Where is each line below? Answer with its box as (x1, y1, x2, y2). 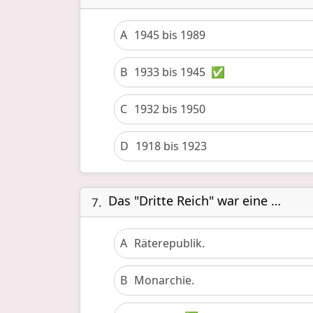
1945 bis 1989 (134, 27, 205, 43)
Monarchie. (134, 272, 194, 288)
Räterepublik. (134, 235, 205, 251)
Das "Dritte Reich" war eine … (108, 192, 281, 209)
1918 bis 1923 (136, 138, 207, 154)
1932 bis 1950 (134, 101, 205, 117)
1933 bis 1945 (134, 64, 205, 80)
